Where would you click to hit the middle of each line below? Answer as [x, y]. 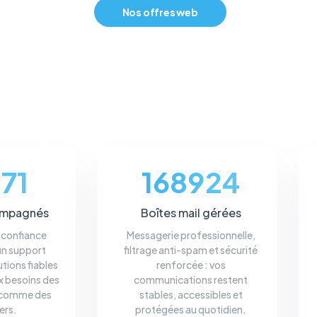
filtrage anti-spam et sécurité [191, 249]
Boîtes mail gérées [191, 212]
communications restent [191, 279]
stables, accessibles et [191, 294]
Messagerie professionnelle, [191, 235]
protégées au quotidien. [191, 309]
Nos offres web [160, 12]
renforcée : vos [191, 264]
